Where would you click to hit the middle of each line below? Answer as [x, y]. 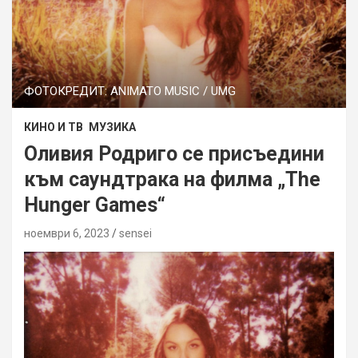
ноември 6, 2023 [67, 233]
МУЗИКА [112, 127]
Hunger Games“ [95, 205]
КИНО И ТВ [54, 127]
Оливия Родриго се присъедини [174, 153]
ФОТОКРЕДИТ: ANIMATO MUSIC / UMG [130, 91]
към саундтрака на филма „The [172, 179]
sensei [135, 233]
